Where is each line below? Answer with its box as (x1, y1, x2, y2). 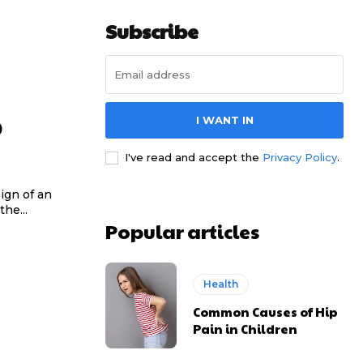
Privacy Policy (263, 151, 337, 164)
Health (203, 277, 239, 290)
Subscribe (105, 17, 199, 45)
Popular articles (105, 217, 259, 245)
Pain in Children (193, 319, 298, 337)
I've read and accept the (125, 151, 263, 164)
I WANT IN (195, 113, 254, 126)
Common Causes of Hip (193, 302, 339, 320)
